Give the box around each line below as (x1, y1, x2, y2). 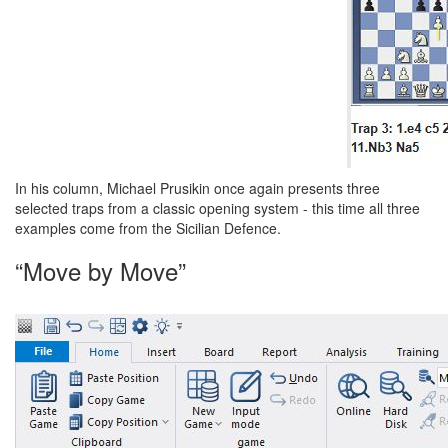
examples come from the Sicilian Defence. (15, 218, 281, 238)
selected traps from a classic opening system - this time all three (15, 198, 420, 218)
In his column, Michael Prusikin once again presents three (15, 178, 380, 198)
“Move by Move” (15, 253, 186, 288)
